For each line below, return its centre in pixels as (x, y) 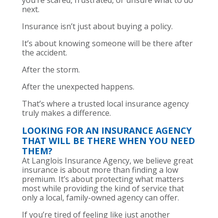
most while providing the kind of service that (103, 189)
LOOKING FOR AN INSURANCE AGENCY (107, 131)
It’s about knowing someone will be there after (107, 44)
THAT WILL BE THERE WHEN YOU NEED (108, 141)
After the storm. (51, 70)
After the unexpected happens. (78, 87)
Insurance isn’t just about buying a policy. (97, 27)
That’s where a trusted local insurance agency (105, 104)
